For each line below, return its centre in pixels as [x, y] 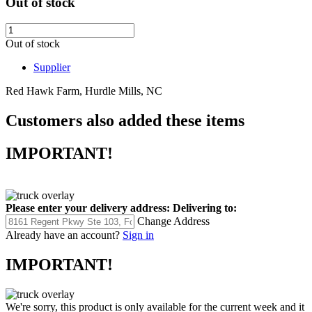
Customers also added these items [125, 121]
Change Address [173, 221]
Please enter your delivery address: [88, 208]
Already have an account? [63, 235]
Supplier [52, 68]
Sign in [138, 235]
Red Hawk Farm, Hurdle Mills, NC [84, 91]
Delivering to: [205, 208]
